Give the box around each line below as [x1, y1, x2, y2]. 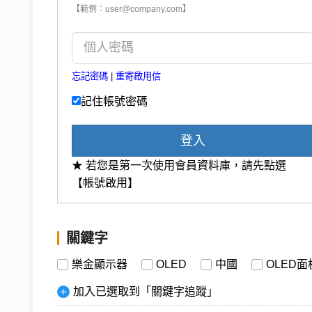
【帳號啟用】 [72, 176, 139, 189]
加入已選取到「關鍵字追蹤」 [73, 285, 218, 297]
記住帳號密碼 [81, 95, 148, 107]
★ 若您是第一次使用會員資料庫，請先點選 [72, 159, 286, 171]
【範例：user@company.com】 [72, 3, 191, 14]
